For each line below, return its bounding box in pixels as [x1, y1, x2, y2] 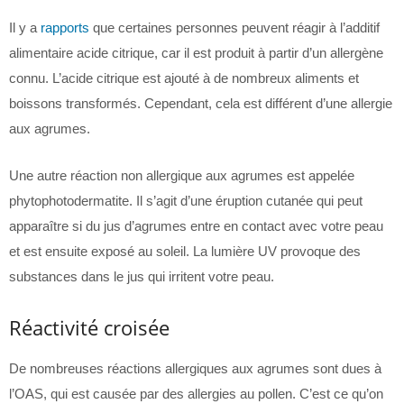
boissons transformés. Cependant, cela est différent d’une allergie [9, 96, 392, 111]
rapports [41, 20, 89, 35]
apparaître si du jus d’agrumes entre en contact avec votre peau [9, 218, 383, 234]
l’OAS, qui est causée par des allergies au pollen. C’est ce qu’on [9, 386, 383, 401]
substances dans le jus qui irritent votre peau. [9, 269, 274, 284]
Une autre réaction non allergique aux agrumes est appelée [9, 168, 354, 183]
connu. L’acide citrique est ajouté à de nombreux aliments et [9, 70, 359, 86]
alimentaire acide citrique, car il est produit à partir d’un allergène [9, 45, 383, 60]
